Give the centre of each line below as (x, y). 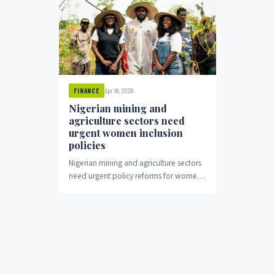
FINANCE (87, 91)
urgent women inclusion (126, 133)
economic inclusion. (103, 189)
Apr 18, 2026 (119, 90)
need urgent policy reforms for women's (137, 176)
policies (87, 145)
